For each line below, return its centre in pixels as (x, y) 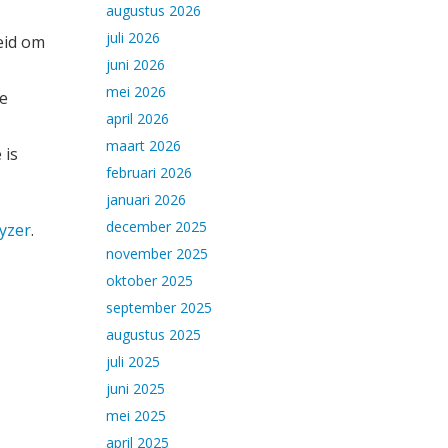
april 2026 (137, 118)
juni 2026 (135, 64)
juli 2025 (133, 361)
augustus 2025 (153, 334)
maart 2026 (143, 145)
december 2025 (156, 226)
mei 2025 (136, 415)
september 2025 (159, 307)
